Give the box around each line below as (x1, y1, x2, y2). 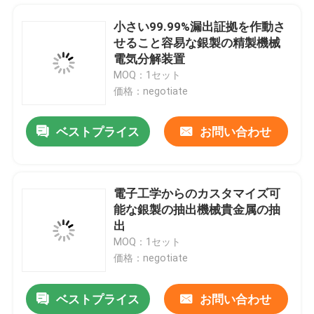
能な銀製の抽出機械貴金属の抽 (114, 203, 281, 217)
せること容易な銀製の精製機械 (114, 35, 281, 50)
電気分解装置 (114, 51, 186, 66)
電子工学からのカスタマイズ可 (114, 186, 281, 201)
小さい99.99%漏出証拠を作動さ (114, 19, 286, 34)
